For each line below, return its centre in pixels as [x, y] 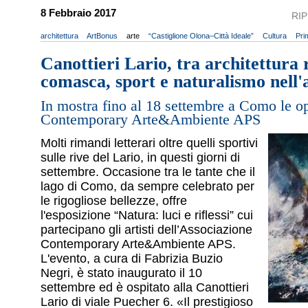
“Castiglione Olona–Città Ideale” [201, 35]
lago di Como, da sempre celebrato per [147, 187]
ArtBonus [102, 35]
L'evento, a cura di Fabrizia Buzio [132, 259]
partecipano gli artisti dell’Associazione [146, 230]
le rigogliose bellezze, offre [114, 201]
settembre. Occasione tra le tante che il [148, 172]
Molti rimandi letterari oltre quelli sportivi [149, 143]
